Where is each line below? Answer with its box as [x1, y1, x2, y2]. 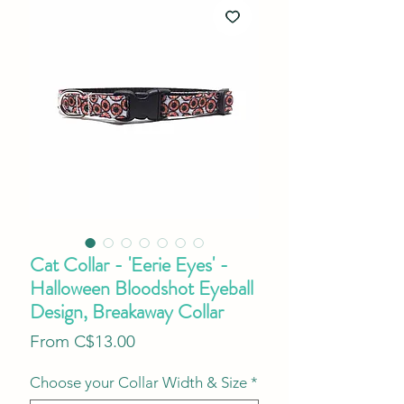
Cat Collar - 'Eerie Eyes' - [30, 250, 229, 279]
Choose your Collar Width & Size [30, 372, 247, 391]
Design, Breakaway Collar [30, 297, 224, 326]
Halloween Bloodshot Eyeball [30, 273, 253, 302]
